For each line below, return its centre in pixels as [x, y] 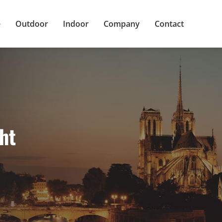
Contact [169, 24]
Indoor [76, 24]
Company [121, 24]
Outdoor [31, 24]
